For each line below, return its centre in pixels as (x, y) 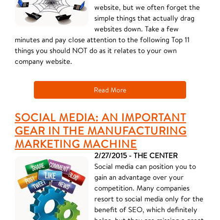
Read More (110, 90)
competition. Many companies (142, 188)
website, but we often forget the (147, 7)
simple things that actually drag (144, 18)
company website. (44, 61)
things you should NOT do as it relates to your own (96, 50)
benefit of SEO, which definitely (146, 209)
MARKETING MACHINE (76, 144)
